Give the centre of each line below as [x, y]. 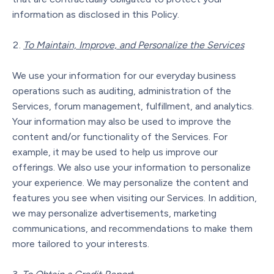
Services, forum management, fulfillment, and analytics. [133, 106]
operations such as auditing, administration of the [122, 91]
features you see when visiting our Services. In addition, [135, 198]
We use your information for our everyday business [124, 75]
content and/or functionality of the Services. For [120, 136]
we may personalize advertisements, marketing [114, 213]
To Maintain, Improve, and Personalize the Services [134, 45]
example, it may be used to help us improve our [115, 152]
